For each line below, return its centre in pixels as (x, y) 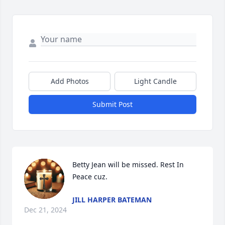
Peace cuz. (90, 177)
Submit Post (113, 104)
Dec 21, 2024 (45, 210)
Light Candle (155, 81)
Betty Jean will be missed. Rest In (128, 165)
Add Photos (70, 81)
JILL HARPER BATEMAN (112, 200)
